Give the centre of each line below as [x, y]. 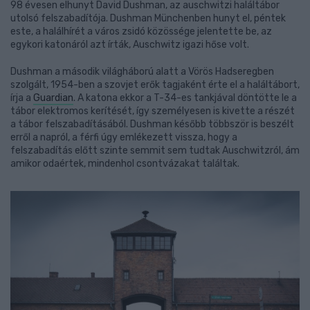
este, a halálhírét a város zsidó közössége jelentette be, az [141, 31]
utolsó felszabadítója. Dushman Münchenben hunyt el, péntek [148, 18]
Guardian [53, 98]
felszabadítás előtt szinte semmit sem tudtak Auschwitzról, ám [155, 151]
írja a [22, 98]
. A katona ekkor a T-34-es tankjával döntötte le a [185, 98]
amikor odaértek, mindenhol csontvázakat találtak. [125, 164]
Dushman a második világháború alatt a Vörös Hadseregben [142, 72]
